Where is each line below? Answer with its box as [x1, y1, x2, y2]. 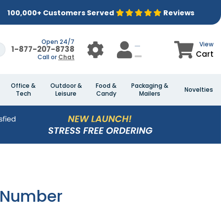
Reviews [163, 7, 194, 18]
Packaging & [131, 81, 168, 90]
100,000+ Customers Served [7, 7, 114, 18]
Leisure [55, 89, 76, 98]
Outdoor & [50, 81, 82, 90]
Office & [11, 81, 36, 90]
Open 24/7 [41, 37, 74, 46]
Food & [96, 81, 116, 90]
